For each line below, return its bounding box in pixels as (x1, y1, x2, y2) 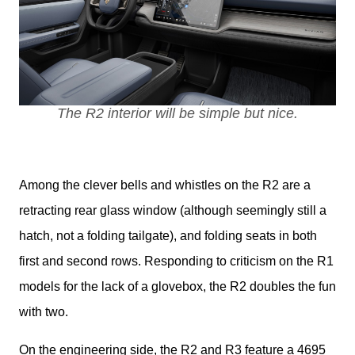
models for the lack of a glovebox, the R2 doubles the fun (19, 279, 336, 293)
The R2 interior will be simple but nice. (57, 105, 298, 121)
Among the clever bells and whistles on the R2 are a (19, 177, 311, 192)
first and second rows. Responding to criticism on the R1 (19, 254, 334, 268)
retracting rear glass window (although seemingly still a (19, 203, 326, 217)
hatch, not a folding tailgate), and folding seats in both (19, 228, 317, 242)
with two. (19, 304, 68, 319)
